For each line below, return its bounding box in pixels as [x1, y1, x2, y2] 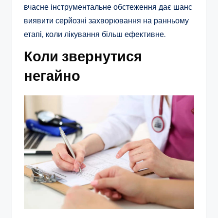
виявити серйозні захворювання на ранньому [24, 15, 189, 25]
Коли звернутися [24, 47, 142, 65]
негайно [24, 66, 80, 85]
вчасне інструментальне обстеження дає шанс [24, 1, 192, 12]
